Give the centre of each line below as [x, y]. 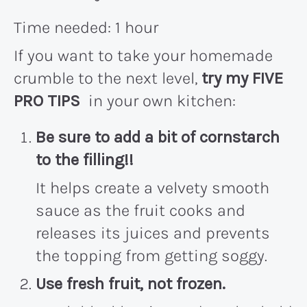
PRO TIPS [47, 100]
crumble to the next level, [108, 78]
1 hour [137, 27]
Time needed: [64, 27]
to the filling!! [85, 159]
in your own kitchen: [158, 100]
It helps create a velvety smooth [152, 187]
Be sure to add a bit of [118, 137]
